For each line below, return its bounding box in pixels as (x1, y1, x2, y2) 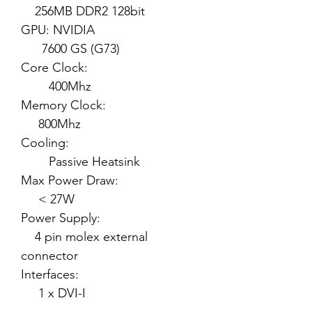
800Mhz (21, 116, 81, 132)
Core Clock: (21, 60, 196, 75)
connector (21, 248, 81, 263)
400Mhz (21, 79, 91, 94)
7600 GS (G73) (21, 41, 120, 56)
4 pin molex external (21, 229, 148, 244)
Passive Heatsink (21, 154, 140, 169)
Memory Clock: (21, 97, 200, 113)
